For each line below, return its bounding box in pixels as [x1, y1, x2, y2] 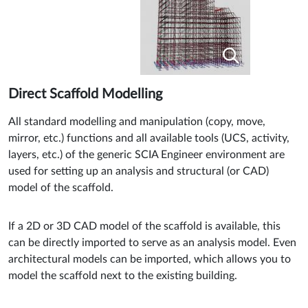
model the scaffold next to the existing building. [8, 269, 237, 281]
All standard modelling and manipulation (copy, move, [8, 115, 265, 127]
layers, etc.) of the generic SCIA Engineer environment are [8, 148, 285, 160]
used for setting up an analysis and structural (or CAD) [8, 165, 269, 177]
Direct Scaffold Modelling [8, 87, 162, 101]
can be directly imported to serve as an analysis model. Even [8, 236, 296, 248]
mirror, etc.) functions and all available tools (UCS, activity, [8, 132, 289, 144]
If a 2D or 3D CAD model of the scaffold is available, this [8, 220, 280, 232]
